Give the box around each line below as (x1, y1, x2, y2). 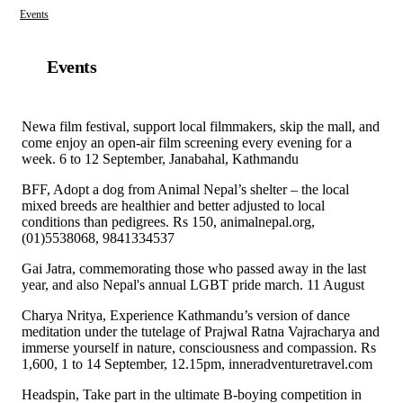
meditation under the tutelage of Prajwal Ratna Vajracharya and (22, 324, 380, 340)
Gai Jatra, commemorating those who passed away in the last (22, 261, 366, 277)
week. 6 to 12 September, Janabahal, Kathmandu (22, 151, 299, 167)
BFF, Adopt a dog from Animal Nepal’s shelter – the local (22, 182, 349, 198)
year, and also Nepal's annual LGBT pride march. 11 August (22, 277, 364, 293)
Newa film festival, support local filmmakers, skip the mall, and (22, 119, 380, 135)
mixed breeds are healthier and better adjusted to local (22, 198, 325, 214)
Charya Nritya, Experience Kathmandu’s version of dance (22, 308, 350, 324)
